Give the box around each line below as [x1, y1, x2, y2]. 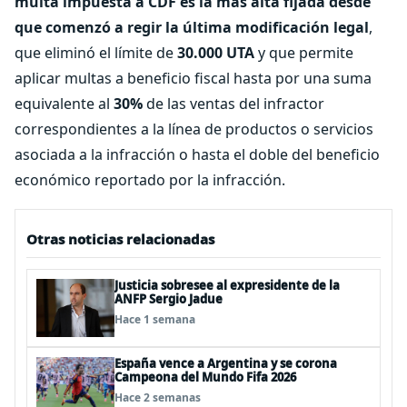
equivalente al [15, 94, 114, 114]
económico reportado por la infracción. [15, 170, 285, 190]
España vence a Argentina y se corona [114, 355, 337, 372]
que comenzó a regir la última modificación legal [15, 17, 369, 37]
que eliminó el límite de [15, 43, 177, 63]
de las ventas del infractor [143, 94, 324, 114]
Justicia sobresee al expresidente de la [114, 277, 340, 293]
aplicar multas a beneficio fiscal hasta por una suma [15, 68, 372, 88]
